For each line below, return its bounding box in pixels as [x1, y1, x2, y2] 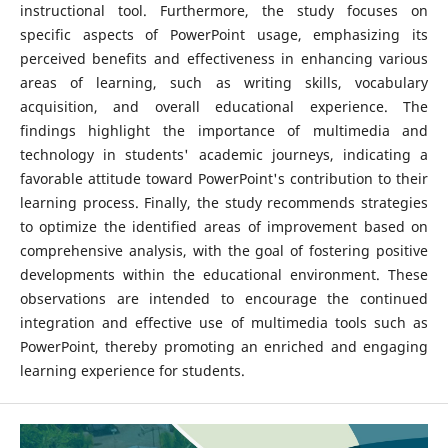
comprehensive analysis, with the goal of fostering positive [19, 240, 429, 260]
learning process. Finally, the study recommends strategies [19, 192, 429, 212]
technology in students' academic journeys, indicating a [19, 144, 429, 164]
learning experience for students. [19, 360, 245, 380]
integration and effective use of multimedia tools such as [19, 312, 429, 332]
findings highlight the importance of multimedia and [19, 120, 429, 140]
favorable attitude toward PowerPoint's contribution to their [19, 168, 429, 188]
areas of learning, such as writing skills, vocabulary [19, 72, 429, 92]
